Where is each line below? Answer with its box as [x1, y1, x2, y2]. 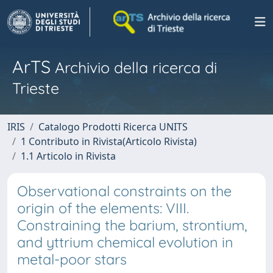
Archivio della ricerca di [51, 58, 217, 77]
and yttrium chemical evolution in [17, 233, 233, 251]
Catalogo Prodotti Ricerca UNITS [38, 120, 188, 133]
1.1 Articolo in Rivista [21, 149, 116, 163]
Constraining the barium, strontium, [17, 216, 247, 234]
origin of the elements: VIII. [17, 199, 189, 217]
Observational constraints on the [17, 182, 232, 200]
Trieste [12, 79, 59, 97]
